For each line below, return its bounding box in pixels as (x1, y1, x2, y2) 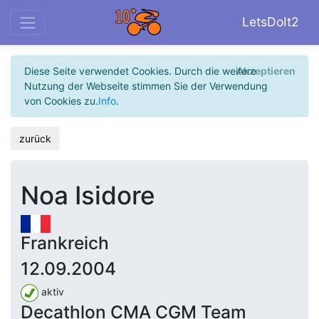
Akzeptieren (236, 65, 296, 78)
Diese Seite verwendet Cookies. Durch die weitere (23, 65, 256, 78)
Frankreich (21, 232, 109, 254)
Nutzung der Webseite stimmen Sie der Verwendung (23, 80, 268, 93)
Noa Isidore (21, 180, 155, 211)
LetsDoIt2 (242, 14, 299, 30)
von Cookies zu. (23, 95, 98, 108)
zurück (19, 132, 51, 145)
